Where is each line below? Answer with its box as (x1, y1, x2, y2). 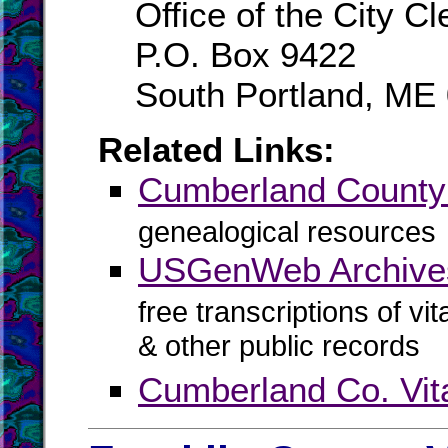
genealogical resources (138, 216, 436, 248)
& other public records (138, 330, 420, 369)
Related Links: (98, 130, 335, 169)
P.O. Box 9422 (135, 35, 356, 74)
